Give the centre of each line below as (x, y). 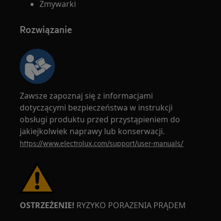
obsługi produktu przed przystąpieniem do (100, 119)
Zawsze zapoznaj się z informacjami (87, 96)
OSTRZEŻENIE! (47, 205)
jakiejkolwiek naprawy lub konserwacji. (92, 131)
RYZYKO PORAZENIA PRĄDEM (130, 205)
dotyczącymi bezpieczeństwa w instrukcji (96, 108)
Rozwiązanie (46, 29)
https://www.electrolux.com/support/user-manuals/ (102, 143)
